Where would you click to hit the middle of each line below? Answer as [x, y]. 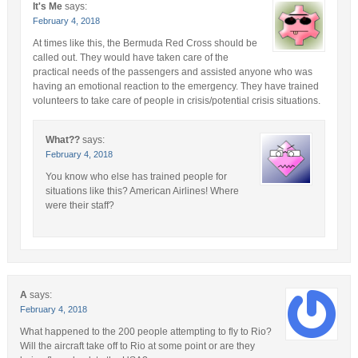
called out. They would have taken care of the [130, 57]
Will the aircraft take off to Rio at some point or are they [137, 346]
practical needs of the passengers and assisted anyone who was [172, 72]
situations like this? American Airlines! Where [142, 191]
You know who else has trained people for [136, 176]
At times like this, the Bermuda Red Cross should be [145, 43]
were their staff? [80, 205]
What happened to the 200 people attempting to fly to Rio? [145, 331]
